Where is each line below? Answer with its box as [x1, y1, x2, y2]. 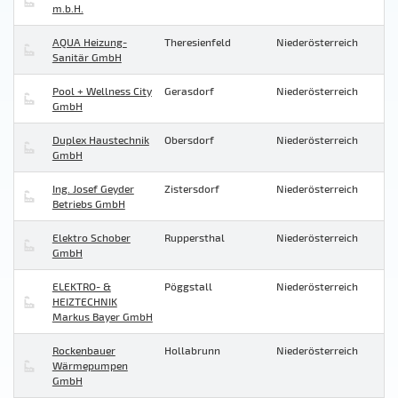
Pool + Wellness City [52, 84, 152, 98]
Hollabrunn [164, 344, 220, 357]
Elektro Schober [52, 231, 131, 244]
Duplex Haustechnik [52, 133, 149, 147]
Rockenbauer [52, 344, 115, 357]
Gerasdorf [164, 84, 214, 98]
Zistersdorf [164, 182, 219, 195]
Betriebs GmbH [52, 197, 125, 211]
